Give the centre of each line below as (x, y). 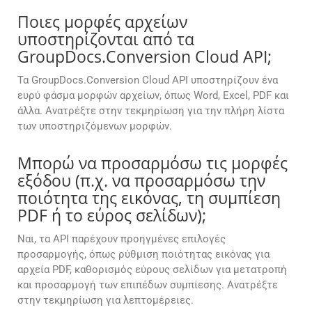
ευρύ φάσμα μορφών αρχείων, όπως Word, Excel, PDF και (153, 96)
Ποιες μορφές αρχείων (102, 22)
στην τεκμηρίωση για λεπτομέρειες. (106, 301)
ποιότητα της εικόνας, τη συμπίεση (149, 198)
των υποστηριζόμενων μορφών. (95, 126)
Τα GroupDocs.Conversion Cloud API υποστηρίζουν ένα (148, 80)
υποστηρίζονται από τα (106, 39)
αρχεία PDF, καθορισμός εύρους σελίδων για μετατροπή (152, 270)
